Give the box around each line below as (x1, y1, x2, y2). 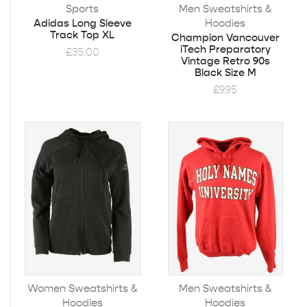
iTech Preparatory (180, 42, 271, 56)
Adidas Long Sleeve (33, 16, 132, 29)
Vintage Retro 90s (180, 54, 270, 67)
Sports (66, 1, 99, 15)
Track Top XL (50, 28, 115, 41)
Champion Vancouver (171, 31, 280, 44)
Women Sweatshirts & (27, 281, 138, 295)
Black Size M (194, 66, 256, 79)
